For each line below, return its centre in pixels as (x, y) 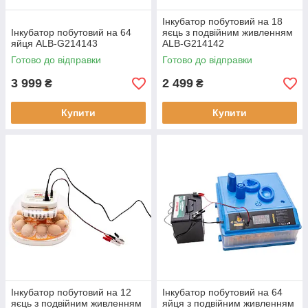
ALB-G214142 (193, 43)
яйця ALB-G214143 (54, 43)
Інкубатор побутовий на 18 (222, 21)
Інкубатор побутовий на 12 (71, 292)
